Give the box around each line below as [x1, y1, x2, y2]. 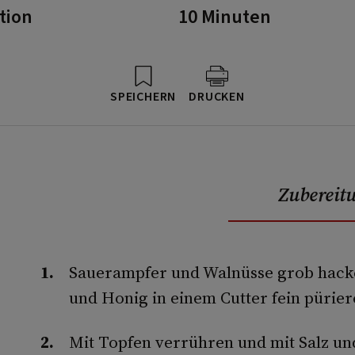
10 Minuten [178, 3, 271, 31]
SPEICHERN [110, 88, 177, 105]
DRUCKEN [189, 88, 245, 105]
